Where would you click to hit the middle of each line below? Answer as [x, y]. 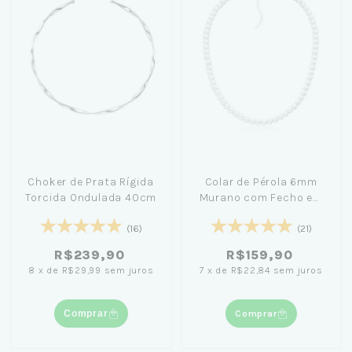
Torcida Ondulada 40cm [91, 198]
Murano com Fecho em [261, 198]
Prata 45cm [261, 214]
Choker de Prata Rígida [91, 182]
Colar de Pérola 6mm [261, 182]
